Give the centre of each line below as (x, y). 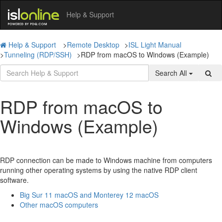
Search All (172, 73)
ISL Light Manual (155, 44)
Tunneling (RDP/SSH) (38, 54)
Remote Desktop (93, 44)
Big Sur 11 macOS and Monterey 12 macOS (89, 194)
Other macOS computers (59, 204)
